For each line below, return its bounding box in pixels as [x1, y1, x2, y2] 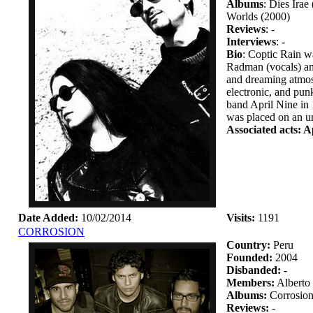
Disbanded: [226, 264, 281, 276]
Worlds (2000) [226, 10, 290, 22]
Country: [226, 239, 270, 251]
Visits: [226, 212, 255, 224]
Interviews [226, 36, 276, 48]
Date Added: [18, 212, 78, 224]
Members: [226, 277, 275, 289]
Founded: [226, 252, 272, 263]
